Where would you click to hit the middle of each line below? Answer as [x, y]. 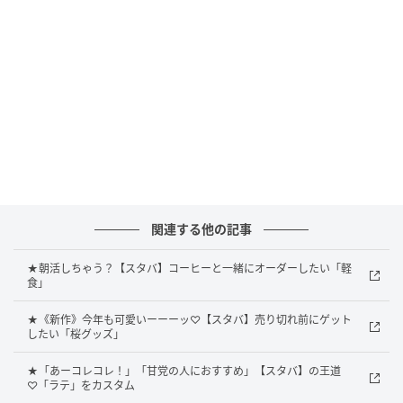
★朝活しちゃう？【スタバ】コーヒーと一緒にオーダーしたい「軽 [189, 269]
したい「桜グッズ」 [76, 334]
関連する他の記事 [201, 229]
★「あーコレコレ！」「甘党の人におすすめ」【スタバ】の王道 [184, 371]
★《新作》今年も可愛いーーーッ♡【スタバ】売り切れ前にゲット [189, 320]
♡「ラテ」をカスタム [81, 385]
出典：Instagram [56, 392]
